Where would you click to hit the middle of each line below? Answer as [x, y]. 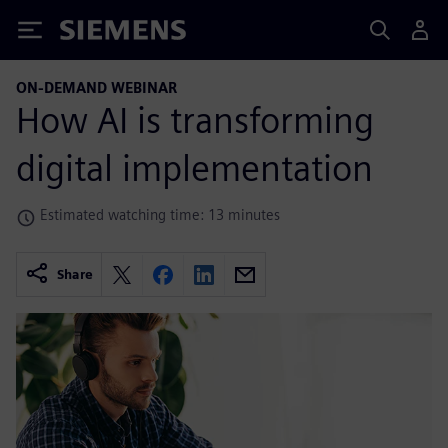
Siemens [93, 33]
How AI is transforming [195, 119]
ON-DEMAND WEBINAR [96, 87]
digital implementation [194, 167]
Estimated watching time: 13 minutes [160, 214]
